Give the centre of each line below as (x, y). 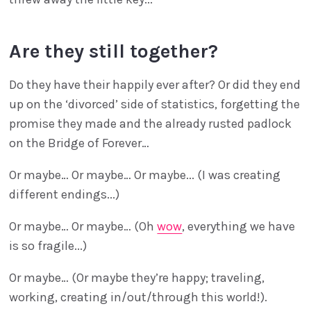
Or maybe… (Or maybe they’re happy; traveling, (137, 278)
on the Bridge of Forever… (79, 143)
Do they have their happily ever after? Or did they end (155, 85)
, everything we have (239, 227)
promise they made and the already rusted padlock (151, 124)
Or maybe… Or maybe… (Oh (83, 227)
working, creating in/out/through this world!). (138, 297)
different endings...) (65, 195)
